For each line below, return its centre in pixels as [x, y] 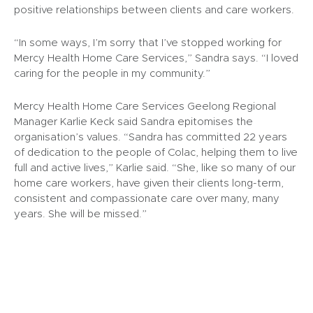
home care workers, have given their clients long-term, [149, 183]
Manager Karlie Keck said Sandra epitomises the [133, 121]
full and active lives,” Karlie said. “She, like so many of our [155, 167]
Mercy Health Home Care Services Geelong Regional [145, 106]
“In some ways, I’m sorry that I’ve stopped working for [148, 42]
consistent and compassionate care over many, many [147, 198]
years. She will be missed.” [80, 213]
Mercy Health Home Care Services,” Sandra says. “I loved [156, 58]
